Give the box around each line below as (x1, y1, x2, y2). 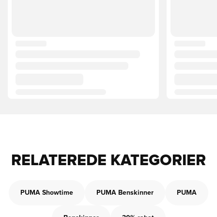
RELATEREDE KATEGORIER (11, 153, 206, 169)
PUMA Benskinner (96, 189, 154, 196)
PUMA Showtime (20, 189, 73, 196)
